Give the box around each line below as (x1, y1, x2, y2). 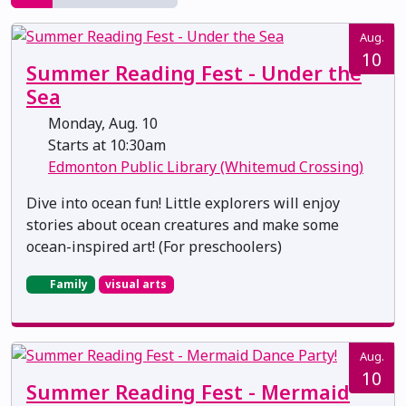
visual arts (105, 276, 168, 293)
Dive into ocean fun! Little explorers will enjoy (26, 193, 340, 214)
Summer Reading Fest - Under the (26, 60, 362, 87)
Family (46, 276, 88, 293)
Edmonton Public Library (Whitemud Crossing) (48, 157, 363, 178)
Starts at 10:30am (44, 135, 166, 156)
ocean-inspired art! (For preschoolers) (26, 237, 282, 257)
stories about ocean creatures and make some (26, 215, 339, 236)
